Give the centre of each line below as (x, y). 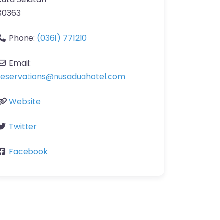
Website (25, 101)
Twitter (23, 126)
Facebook (28, 151)
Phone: (23, 38)
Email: (20, 63)
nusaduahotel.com (89, 76)
